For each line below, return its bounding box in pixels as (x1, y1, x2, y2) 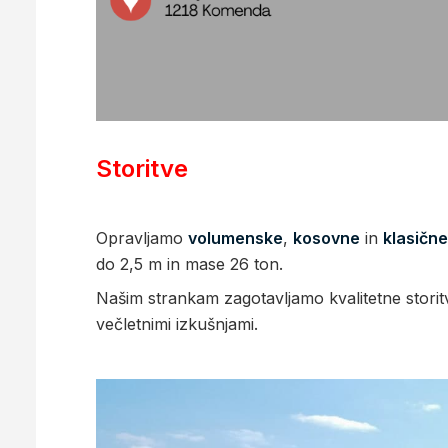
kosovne (293, 228, 360, 249)
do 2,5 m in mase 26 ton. (96, 254, 283, 275)
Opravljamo (96, 228, 188, 249)
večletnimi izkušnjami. (96, 314, 258, 335)
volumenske (188, 228, 283, 249)
